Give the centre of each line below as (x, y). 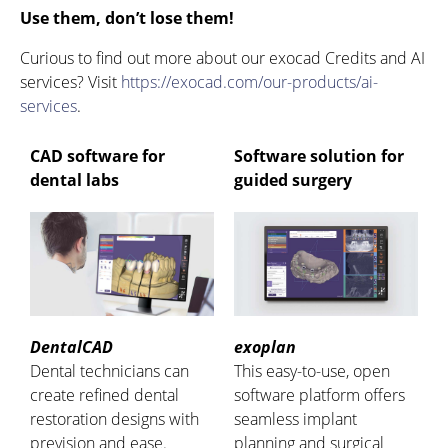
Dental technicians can (109, 371)
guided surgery (293, 180)
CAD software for (97, 156)
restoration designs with (114, 419)
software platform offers (319, 395)
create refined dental (104, 395)
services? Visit (70, 82)
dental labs (74, 180)
